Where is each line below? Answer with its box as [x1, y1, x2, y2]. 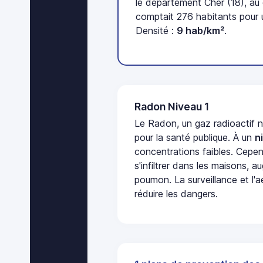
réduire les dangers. [134, 188, 218, 200]
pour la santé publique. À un [134, 131, 255, 144]
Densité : [136, 25, 177, 37]
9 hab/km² [177, 25, 225, 37]
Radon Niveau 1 [134, 100, 210, 113]
